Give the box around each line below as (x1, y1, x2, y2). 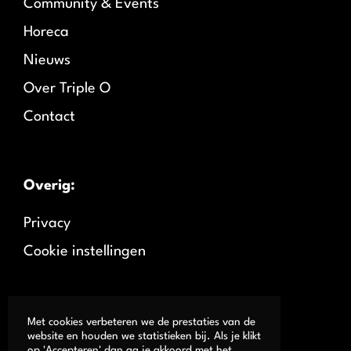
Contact (24, 110, 75, 125)
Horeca (24, 25, 69, 40)
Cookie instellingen (24, 244, 146, 259)
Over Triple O (24, 81, 110, 96)
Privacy (24, 216, 71, 231)
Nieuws (24, 53, 71, 68)
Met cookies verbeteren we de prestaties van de (27, 317, 255, 327)
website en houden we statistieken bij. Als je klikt (27, 331, 261, 342)
